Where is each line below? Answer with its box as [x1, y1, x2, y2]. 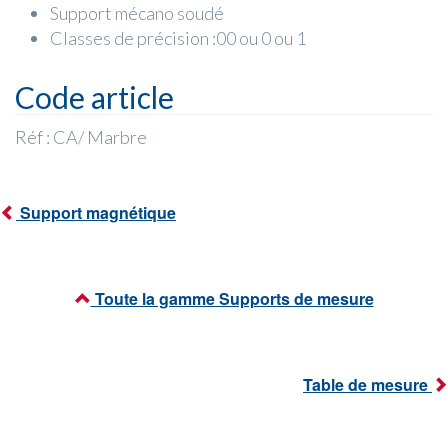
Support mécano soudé [50, 2, 224, 25]
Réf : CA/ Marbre [15, 126, 147, 149]
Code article [15, 79, 174, 116]
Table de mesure [303, 373, 432, 397]
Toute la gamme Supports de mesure [90, 287, 374, 311]
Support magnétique [16, 201, 176, 225]
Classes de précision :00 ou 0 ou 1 [50, 27, 306, 50]
